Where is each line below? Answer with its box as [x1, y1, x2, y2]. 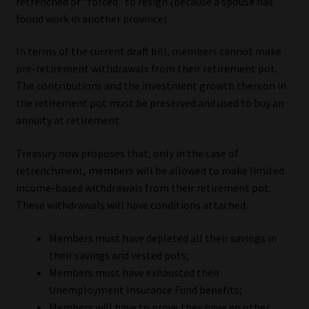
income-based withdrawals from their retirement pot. [15, 180, 271, 195]
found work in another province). [15, 11, 169, 26]
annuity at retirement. [15, 113, 121, 128]
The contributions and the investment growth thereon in [15, 79, 286, 93]
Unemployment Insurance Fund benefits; [48, 282, 242, 297]
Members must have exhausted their [48, 265, 220, 279]
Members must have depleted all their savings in [48, 230, 277, 245]
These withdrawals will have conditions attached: [15, 197, 248, 212]
